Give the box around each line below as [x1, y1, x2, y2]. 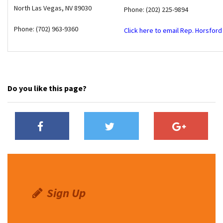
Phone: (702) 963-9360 [14, 24, 78, 34]
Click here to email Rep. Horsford [124, 26, 222, 35]
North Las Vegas [14, 3, 62, 13]
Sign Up [47, 185, 86, 201]
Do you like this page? [7, 83, 87, 94]
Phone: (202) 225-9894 [124, 5, 188, 14]
